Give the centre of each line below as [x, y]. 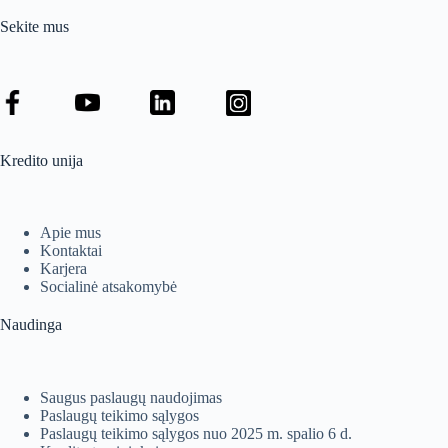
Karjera [63, 269]
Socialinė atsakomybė [108, 287]
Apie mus [70, 233]
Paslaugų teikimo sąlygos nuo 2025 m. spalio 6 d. [196, 434]
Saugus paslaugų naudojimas [131, 398]
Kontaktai [71, 251]
